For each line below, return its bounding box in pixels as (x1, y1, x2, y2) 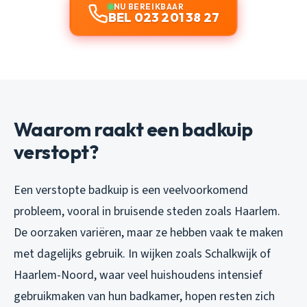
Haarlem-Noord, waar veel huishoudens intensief (14, 267, 262, 284)
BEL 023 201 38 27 (108, 10, 220, 26)
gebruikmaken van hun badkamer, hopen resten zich (14, 288, 275, 306)
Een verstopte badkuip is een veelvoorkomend (14, 182, 248, 199)
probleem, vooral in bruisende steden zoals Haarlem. (14, 203, 280, 221)
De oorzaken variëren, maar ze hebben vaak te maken (14, 224, 283, 242)
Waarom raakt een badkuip (14, 117, 253, 142)
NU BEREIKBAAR (113, 1, 184, 12)
